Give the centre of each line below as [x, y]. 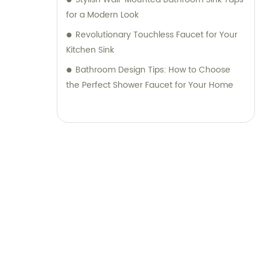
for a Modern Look [102, 15]
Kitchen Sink [90, 50]
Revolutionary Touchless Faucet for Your [156, 35]
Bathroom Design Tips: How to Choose [153, 70]
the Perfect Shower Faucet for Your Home [150, 85]
